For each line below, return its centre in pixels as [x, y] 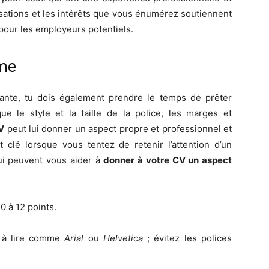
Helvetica [123, 238]
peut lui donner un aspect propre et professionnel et [118, 128]
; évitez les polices [187, 238]
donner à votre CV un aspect [168, 160]
